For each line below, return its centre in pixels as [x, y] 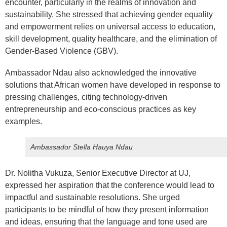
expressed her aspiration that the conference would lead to [110, 185]
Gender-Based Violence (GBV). [62, 51]
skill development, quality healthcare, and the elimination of [111, 39]
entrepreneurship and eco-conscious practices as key [101, 109]
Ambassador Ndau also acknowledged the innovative [101, 73]
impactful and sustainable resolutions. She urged [92, 198]
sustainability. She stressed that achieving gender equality [109, 14]
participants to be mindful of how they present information [107, 210]
